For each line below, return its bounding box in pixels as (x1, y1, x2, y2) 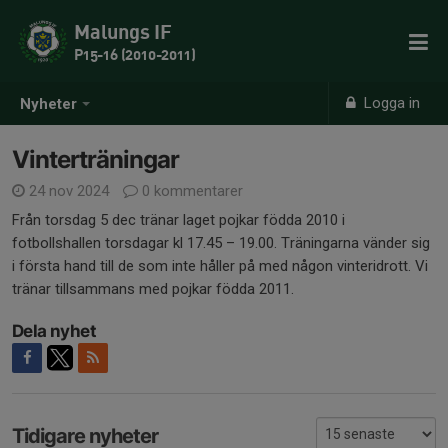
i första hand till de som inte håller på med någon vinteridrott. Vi (12, 257, 428, 275)
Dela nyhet (12, 321, 96, 341)
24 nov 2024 (25, 182, 113, 200)
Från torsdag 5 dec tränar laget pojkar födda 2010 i (12, 211, 345, 229)
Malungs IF (74, 19, 172, 44)
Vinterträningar (12, 145, 179, 174)
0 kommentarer (138, 182, 243, 200)
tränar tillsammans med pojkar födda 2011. (12, 280, 294, 298)
